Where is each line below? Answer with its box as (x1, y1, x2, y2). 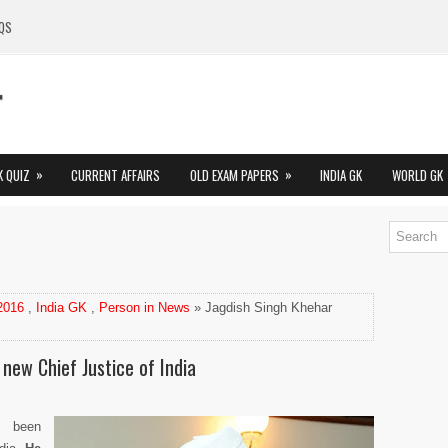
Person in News (99, 300, 190, 315)
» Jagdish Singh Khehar (190, 300, 332, 315)
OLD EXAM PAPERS (190, 165, 279, 185)
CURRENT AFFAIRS (71, 165, 160, 185)
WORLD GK (392, 165, 443, 185)
